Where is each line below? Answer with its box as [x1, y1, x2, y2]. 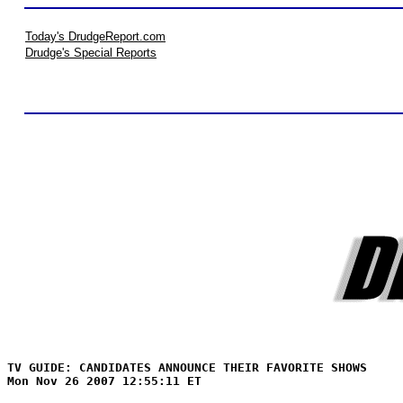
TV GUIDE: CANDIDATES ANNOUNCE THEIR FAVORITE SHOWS [7, 361, 367, 374]
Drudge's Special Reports [25, 46, 157, 59]
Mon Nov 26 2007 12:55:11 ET [7, 374, 201, 388]
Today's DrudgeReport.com [25, 30, 166, 43]
